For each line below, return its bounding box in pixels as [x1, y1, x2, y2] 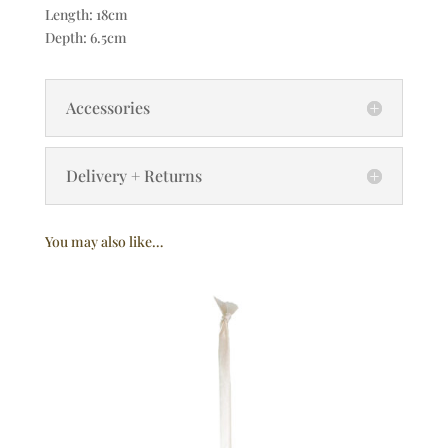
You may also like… [44, 232, 163, 252]
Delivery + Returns [65, 165, 202, 187]
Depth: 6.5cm [44, 28, 127, 48]
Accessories [65, 97, 150, 119]
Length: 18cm [44, 5, 128, 25]
